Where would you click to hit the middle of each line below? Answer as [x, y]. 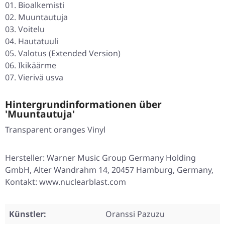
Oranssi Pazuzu [135, 214]
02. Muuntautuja [36, 17]
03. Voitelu [25, 29]
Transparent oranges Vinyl [55, 130]
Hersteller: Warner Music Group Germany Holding [100, 158]
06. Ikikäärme [31, 66]
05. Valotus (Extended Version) [63, 53]
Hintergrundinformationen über [83, 104]
